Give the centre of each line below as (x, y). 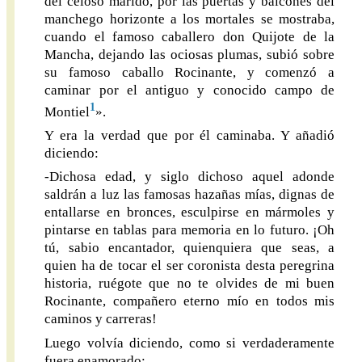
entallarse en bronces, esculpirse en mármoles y (189, 213)
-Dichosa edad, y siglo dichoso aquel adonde (189, 177)
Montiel (67, 112)
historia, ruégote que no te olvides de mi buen (189, 284)
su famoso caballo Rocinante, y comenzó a (189, 72)
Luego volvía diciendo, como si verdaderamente (189, 343)
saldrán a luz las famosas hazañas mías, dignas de (189, 195)
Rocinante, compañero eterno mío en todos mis (189, 301)
